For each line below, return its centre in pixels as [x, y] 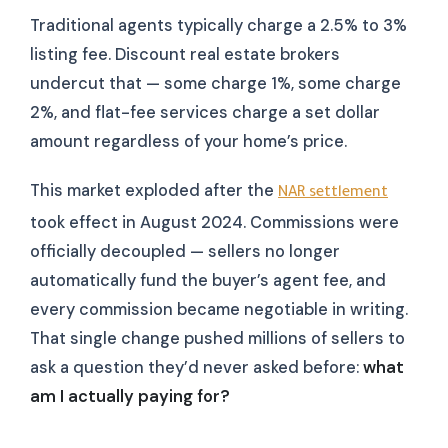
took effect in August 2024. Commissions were [214, 223]
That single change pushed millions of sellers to [217, 339]
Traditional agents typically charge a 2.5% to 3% [218, 25]
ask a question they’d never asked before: [196, 368]
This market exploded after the [154, 191]
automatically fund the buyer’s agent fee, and [208, 281]
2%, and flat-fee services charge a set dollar [205, 112]
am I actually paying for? [130, 397]
